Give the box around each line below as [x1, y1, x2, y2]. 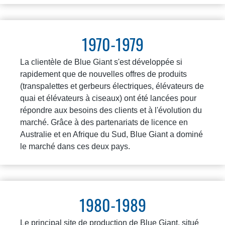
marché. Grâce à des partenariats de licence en [20, 118, 188, 127]
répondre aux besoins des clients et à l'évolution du [20, 105, 202, 115]
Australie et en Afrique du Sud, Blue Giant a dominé [20, 130, 203, 139]
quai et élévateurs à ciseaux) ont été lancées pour [20, 93, 196, 102]
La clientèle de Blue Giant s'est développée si [20, 57, 182, 66]
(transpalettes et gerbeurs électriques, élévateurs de [20, 81, 204, 90]
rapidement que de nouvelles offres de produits [20, 69, 187, 78]
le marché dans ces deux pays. [20, 142, 130, 151]
